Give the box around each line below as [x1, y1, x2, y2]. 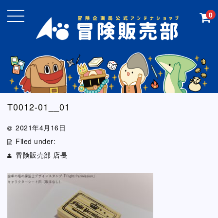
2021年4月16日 [16, 122, 66, 132]
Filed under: [16, 136, 56, 146]
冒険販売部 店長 [16, 149, 68, 160]
